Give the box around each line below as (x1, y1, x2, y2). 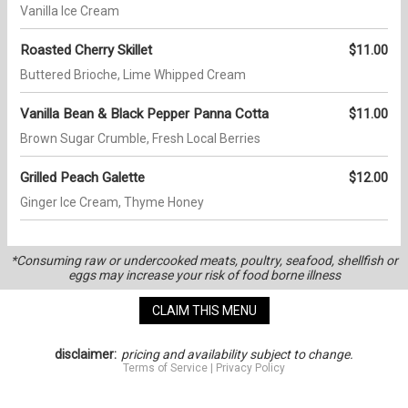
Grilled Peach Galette (20, 169, 145, 187)
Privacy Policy (216, 362, 285, 375)
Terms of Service (123, 362, 208, 375)
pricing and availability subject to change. (121, 347, 354, 362)
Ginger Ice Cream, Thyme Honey (20, 195, 204, 210)
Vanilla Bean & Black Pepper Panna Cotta (20, 106, 269, 123)
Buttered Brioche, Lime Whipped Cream (20, 67, 246, 83)
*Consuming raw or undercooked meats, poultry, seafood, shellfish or (10, 253, 398, 269)
